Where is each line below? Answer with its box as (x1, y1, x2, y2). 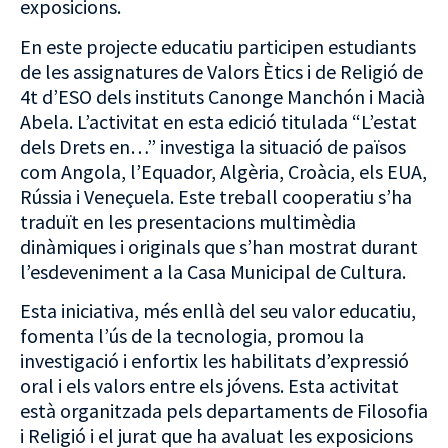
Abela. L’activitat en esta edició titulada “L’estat (20, 108, 417, 134)
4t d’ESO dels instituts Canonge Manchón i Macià (20, 83, 425, 109)
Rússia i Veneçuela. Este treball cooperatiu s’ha (20, 183, 412, 209)
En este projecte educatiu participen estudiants (20, 33, 416, 59)
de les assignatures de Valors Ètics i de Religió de (20, 58, 423, 84)
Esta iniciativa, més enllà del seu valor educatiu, (20, 297, 416, 323)
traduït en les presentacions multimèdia (20, 208, 356, 234)
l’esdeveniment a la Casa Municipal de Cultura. (20, 258, 406, 284)
